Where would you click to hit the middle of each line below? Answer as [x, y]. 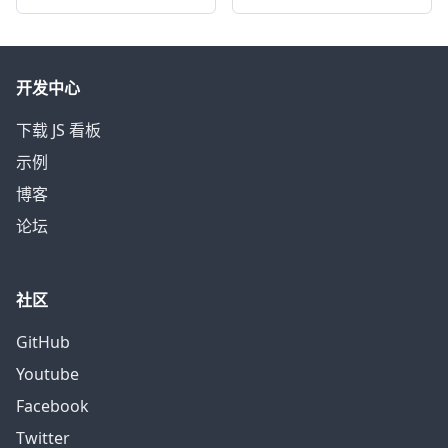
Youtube [47, 374]
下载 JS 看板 [58, 130]
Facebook [52, 406]
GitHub [43, 342]
